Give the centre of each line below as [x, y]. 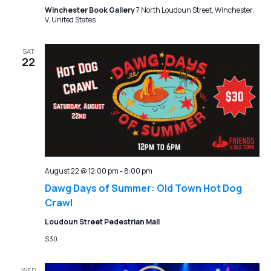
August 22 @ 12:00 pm [81, 171]
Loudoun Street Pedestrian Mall [102, 221]
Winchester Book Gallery [90, 10]
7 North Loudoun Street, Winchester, [195, 10]
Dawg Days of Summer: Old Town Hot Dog [143, 188]
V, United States [70, 20]
